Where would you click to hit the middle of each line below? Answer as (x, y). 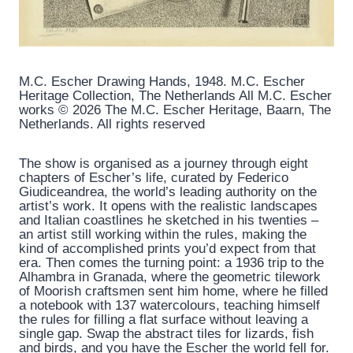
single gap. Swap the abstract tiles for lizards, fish (166, 334)
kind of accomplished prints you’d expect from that (167, 249)
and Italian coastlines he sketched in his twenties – (169, 221)
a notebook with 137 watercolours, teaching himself (169, 306)
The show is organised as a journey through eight (163, 164)
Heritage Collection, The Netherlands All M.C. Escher (175, 96)
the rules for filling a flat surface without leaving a (163, 320)
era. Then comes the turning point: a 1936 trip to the (171, 263)
